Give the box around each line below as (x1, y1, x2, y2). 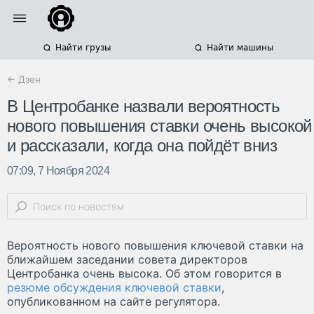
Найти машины (206, 43, 273, 53)
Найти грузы (55, 43, 111, 53)
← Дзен (7, 74, 41, 85)
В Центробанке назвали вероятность (7, 97, 280, 116)
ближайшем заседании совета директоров (7, 252, 247, 267)
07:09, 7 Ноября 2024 (7, 165, 109, 177)
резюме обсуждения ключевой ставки (7, 280, 221, 295)
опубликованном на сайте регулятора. (7, 294, 220, 309)
